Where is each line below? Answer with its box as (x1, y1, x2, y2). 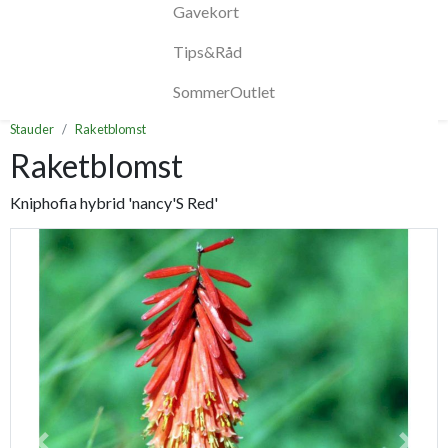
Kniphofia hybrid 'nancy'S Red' (10, 193, 218, 213)
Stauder (10, 121, 54, 138)
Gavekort (173, 2, 239, 22)
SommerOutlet (173, 82, 275, 102)
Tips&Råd (173, 42, 242, 62)
